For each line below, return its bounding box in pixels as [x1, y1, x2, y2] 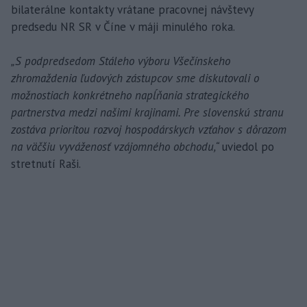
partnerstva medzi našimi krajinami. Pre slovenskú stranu [11, 104, 284, 120]
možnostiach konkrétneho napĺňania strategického [11, 87, 249, 103]
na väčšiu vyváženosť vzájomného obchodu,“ [11, 138, 222, 154]
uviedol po [222, 138, 274, 154]
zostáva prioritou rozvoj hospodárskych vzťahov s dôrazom [11, 121, 286, 137]
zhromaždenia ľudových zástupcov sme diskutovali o [11, 70, 259, 86]
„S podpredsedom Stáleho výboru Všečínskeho [11, 53, 230, 69]
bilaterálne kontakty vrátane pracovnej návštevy [11, 1, 254, 17]
